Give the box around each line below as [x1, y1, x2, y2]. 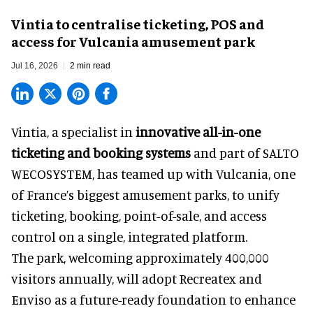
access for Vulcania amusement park [11, 31, 255, 50]
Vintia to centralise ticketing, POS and [11, 14, 264, 32]
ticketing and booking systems [11, 144, 191, 161]
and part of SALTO [191, 144, 299, 161]
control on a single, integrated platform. [11, 228, 247, 245]
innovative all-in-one [136, 123, 261, 140]
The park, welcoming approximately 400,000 [11, 249, 269, 265]
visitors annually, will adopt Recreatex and [11, 270, 262, 286]
